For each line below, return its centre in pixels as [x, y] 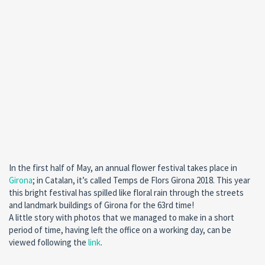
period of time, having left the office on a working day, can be [120, 230]
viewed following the [49, 243]
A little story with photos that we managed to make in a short [122, 218]
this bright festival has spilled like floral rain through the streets [126, 193]
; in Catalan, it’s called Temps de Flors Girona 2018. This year [141, 180]
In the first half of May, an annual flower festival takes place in [123, 168]
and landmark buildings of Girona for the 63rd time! [101, 205]
